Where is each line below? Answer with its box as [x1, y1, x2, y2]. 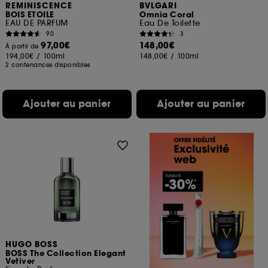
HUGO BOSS [5, 239, 59, 250]
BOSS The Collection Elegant [5, 248, 126, 259]
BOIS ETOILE [5, 10, 54, 20]
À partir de [5, 42, 41, 50]
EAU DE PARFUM [5, 18, 68, 28]
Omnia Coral [139, 10, 194, 20]
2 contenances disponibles [5, 61, 90, 69]
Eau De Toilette [139, 18, 200, 28]
